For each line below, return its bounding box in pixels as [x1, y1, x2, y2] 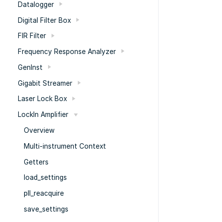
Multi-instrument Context [24, 142, 106, 150]
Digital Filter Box [18, 16, 71, 24]
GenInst [18, 63, 43, 71]
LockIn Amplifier [18, 111, 68, 119]
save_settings [24, 205, 68, 213]
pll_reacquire [24, 189, 64, 198]
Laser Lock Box [18, 95, 67, 103]
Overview [24, 126, 55, 135]
